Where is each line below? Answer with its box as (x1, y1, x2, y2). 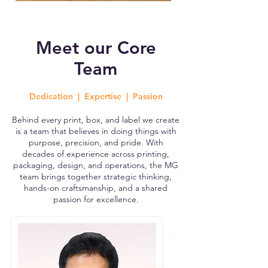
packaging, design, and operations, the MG (13, 160, 178, 170)
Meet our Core (35, 37, 156, 58)
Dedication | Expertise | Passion (29, 91, 163, 102)
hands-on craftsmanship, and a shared (24, 182, 167, 193)
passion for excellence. (53, 194, 139, 205)
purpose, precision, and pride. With (28, 137, 163, 148)
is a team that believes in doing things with (15, 126, 176, 136)
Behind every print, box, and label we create (12, 114, 179, 125)
